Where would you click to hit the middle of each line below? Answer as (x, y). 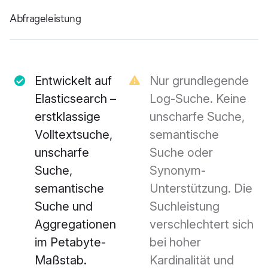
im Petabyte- (70, 243)
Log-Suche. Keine (198, 99)
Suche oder (181, 153)
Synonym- (178, 171)
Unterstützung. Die (201, 189)
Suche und (64, 207)
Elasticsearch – (75, 99)
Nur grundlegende (199, 81)
